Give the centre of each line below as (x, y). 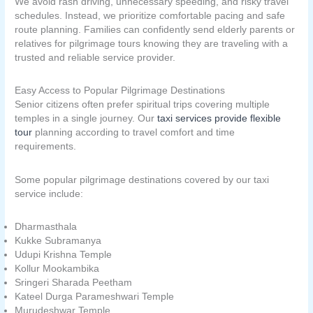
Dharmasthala (46, 227)
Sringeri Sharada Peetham (74, 283)
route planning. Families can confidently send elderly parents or (155, 29)
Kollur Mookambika (57, 269)
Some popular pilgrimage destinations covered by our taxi (142, 180)
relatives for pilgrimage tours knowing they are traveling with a (152, 43)
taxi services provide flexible (219, 119)
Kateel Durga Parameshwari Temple (95, 297)
